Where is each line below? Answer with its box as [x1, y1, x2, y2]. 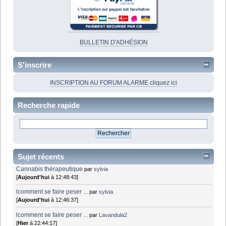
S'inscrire [18, 61, 51, 70]
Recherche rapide [18, 100, 80, 109]
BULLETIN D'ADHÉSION [79, 39, 148, 46]
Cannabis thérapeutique [16, 165, 83, 173]
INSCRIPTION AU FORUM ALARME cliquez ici [50, 79, 177, 87]
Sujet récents [18, 152, 64, 161]
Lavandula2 [99, 211, 128, 218]
